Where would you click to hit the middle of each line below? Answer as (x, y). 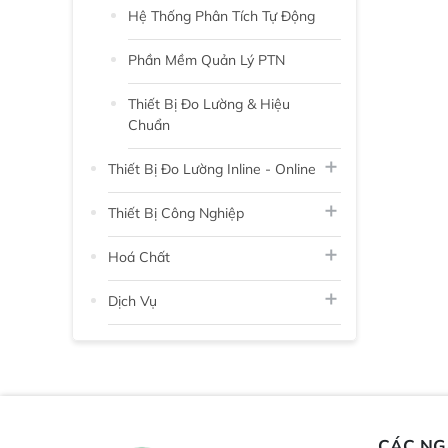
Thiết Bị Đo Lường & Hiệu (209, 103)
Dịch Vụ (132, 300)
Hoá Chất (139, 256)
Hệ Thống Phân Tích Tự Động (221, 15)
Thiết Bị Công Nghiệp (176, 212)
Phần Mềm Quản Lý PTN (206, 59)
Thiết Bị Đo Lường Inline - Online (212, 168)
